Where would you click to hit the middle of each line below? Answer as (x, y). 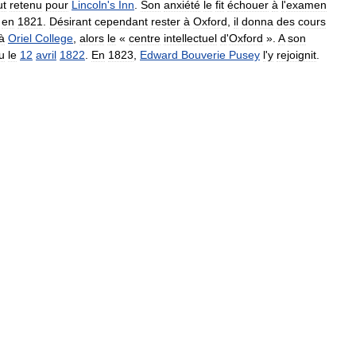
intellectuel (190, 38)
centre (145, 38)
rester (166, 21)
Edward (159, 54)
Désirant (70, 21)
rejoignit (296, 54)
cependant (121, 21)
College (54, 38)
